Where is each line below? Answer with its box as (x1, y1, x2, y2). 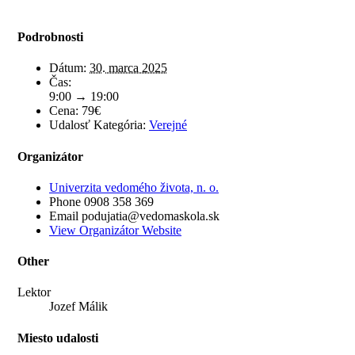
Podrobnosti (17, 30, 83, 44)
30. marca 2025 (90, 61, 167, 75)
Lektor (17, 285, 51, 300)
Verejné (149, 118, 187, 132)
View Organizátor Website (49, 223, 181, 237)
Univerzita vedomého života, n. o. (49, 180, 219, 194)
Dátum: (49, 61, 86, 75)
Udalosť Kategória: (49, 118, 146, 132)
